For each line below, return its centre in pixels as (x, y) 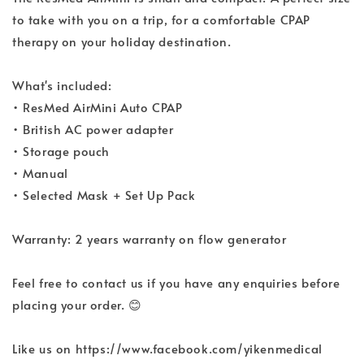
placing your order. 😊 (77, 304)
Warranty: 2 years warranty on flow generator (149, 238)
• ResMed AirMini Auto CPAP (97, 106)
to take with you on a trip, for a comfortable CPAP (162, 19)
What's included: (62, 84)
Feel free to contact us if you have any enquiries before (176, 282)
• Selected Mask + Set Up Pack (104, 194)
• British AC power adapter (93, 128)
